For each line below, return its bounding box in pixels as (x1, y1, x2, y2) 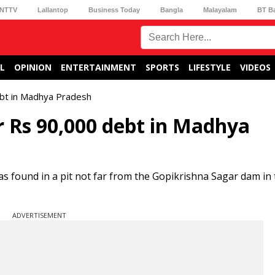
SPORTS (145, 61, 179, 73)
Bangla (160, 6, 184, 14)
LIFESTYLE (188, 61, 231, 73)
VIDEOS (240, 61, 271, 73)
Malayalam (203, 6, 238, 14)
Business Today (88, 6, 140, 14)
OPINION (14, 61, 52, 73)
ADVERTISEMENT (12, 211, 66, 220)
